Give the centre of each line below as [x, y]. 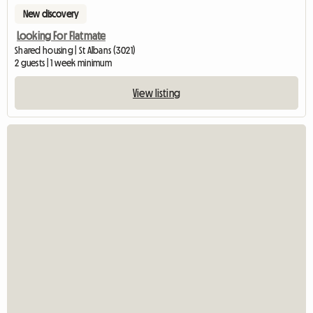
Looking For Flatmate [61, 36]
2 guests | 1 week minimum [63, 63]
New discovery [51, 14]
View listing [156, 93]
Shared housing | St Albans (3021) [75, 51]
